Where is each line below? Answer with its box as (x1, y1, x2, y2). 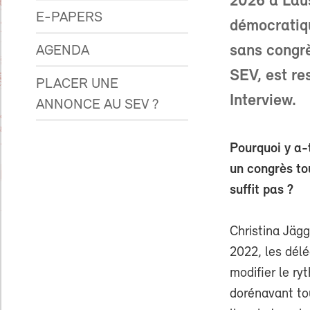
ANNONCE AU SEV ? (36, 98, 159, 112)
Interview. (230, 93, 296, 109)
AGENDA (36, 44, 89, 58)
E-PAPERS (36, 10, 102, 25)
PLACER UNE (36, 77, 118, 91)
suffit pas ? (230, 183, 293, 197)
